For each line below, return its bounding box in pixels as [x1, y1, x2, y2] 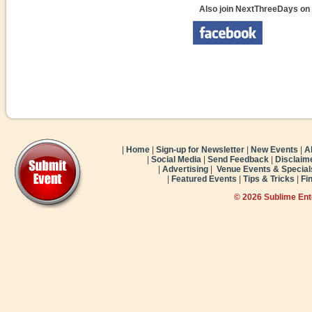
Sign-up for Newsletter [156, 145, 244, 155]
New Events [251, 145, 298, 155]
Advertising [162, 164, 208, 174]
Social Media [151, 155, 201, 164]
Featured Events [171, 174, 237, 184]
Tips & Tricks [243, 174, 295, 184]
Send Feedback [208, 155, 269, 164]
